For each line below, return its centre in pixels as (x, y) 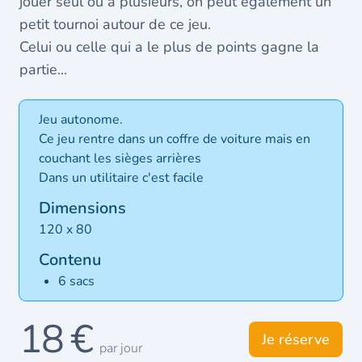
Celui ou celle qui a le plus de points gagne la (169, 47)
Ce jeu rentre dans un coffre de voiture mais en (175, 139)
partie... (43, 69)
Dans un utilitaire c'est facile (121, 178)
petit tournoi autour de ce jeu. (115, 24)
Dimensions (82, 208)
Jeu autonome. (81, 120)
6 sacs (76, 281)
